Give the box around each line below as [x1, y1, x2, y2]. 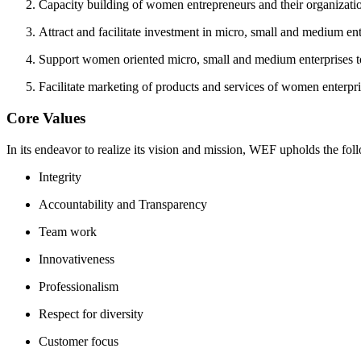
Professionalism [39, 279, 118, 293]
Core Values [6, 109, 85, 127]
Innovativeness [39, 251, 114, 266]
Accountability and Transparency [39, 197, 207, 211]
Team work [39, 224, 97, 239]
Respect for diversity [39, 306, 143, 321]
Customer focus [39, 334, 118, 348]
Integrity [39, 169, 81, 184]
